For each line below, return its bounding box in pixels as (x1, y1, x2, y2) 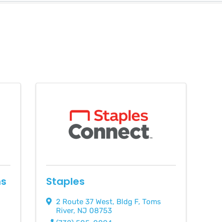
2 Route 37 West (56, 197, 113, 206)
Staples (46, 174, 85, 188)
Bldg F (116, 197, 139, 206)
